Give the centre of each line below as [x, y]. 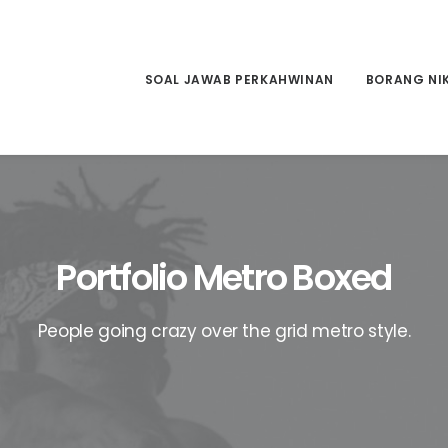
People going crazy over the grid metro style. [224, 331]
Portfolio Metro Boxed [224, 277]
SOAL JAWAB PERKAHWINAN [239, 80]
